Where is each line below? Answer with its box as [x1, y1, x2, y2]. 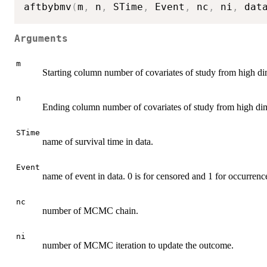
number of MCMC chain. [42, 205, 138, 216]
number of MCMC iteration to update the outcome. [42, 240, 234, 250]
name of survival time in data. [42, 136, 153, 147]
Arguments [14, 33, 68, 45]
